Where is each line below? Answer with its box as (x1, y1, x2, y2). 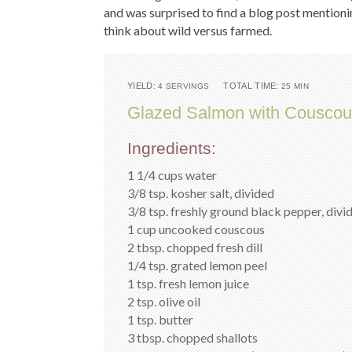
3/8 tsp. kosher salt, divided (127, 185, 274, 200)
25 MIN (281, 82, 309, 90)
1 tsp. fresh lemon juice (127, 276, 249, 291)
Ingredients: (127, 139, 216, 157)
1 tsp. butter (127, 312, 193, 327)
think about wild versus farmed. (104, 23, 272, 38)
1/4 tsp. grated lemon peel (127, 258, 267, 273)
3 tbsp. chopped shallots (127, 330, 258, 345)
